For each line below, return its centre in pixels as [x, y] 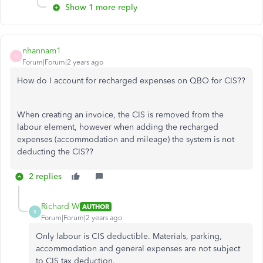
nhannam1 [42, 51]
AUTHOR [96, 206]
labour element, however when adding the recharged [118, 127]
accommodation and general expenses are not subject [138, 249]
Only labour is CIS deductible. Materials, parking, [129, 237]
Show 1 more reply [101, 8]
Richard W [60, 207]
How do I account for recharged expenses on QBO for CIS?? [131, 81]
